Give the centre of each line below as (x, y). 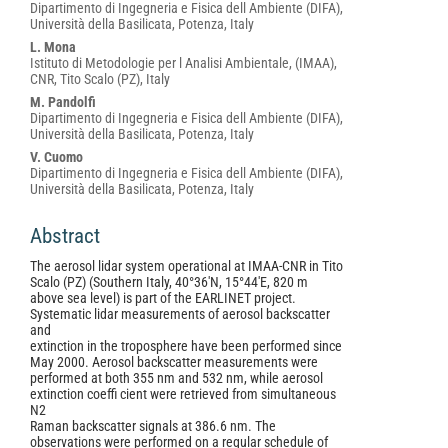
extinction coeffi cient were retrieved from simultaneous (183, 394)
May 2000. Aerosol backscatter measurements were (174, 362)
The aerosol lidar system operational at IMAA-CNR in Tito (186, 266)
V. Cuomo (56, 157)
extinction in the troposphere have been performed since (186, 346)
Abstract (65, 236)
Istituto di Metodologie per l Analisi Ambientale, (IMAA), (183, 63)
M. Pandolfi (63, 102)
